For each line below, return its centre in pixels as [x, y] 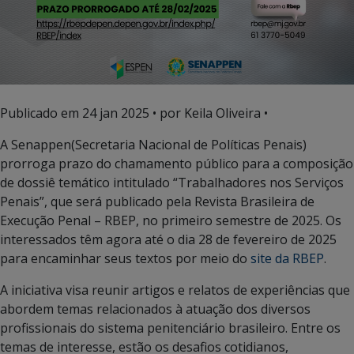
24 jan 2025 [116, 113]
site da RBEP [287, 258]
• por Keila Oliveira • [209, 113]
